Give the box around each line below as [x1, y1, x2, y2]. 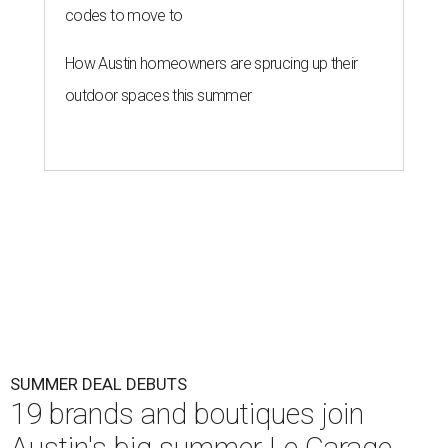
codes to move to [65, 6, 183, 26]
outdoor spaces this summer [65, 86, 252, 106]
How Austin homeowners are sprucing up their [65, 54, 358, 74]
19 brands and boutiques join [10, 397, 364, 432]
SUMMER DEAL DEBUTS [10, 374, 187, 395]
